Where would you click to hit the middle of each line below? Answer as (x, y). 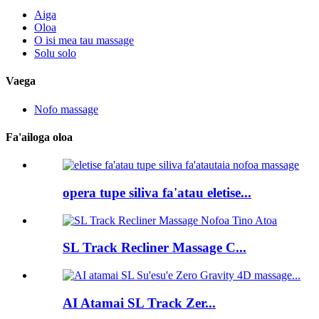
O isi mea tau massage (84, 40)
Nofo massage (66, 109)
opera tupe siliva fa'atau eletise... (157, 192)
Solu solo (55, 53)
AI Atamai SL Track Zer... (139, 303)
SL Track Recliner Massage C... (155, 248)
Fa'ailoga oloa (39, 137)
